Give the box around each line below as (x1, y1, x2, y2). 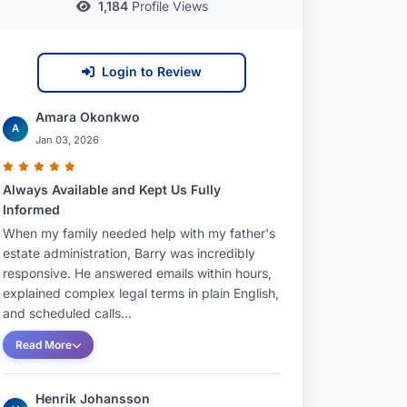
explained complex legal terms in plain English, (3, 285, 279, 301)
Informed (3, 202, 60, 217)
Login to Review (102, 64, 202, 79)
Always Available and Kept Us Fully (3, 182, 221, 197)
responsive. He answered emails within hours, (3, 265, 272, 281)
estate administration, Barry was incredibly (3, 245, 255, 261)
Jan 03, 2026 (35, 134, 99, 146)
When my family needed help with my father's (3, 225, 275, 241)
